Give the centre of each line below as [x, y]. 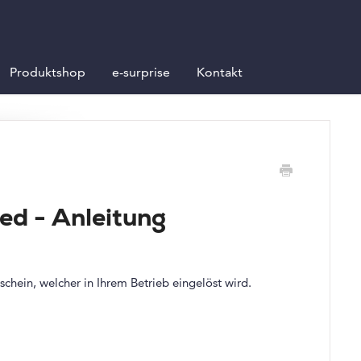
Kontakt [220, 72]
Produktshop [48, 72]
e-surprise [141, 72]
